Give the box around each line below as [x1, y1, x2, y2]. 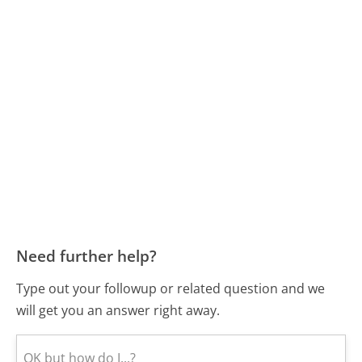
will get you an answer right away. [16, 301, 221, 319]
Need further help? [16, 245, 158, 267]
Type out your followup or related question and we [16, 279, 326, 297]
